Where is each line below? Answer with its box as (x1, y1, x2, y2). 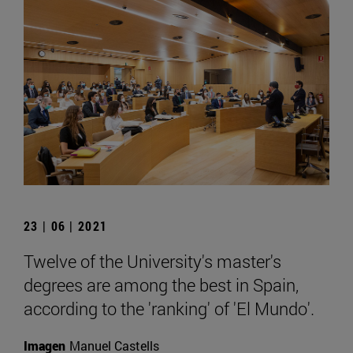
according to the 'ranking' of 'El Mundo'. (24, 296, 314, 320)
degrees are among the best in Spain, (24, 273, 299, 296)
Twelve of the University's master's (24, 249, 281, 273)
